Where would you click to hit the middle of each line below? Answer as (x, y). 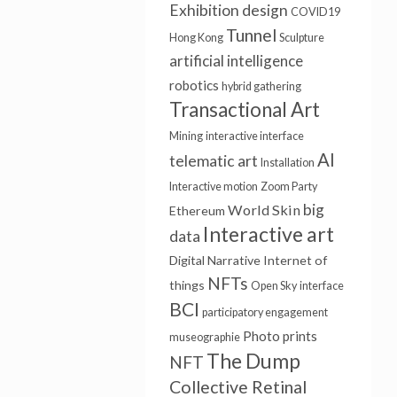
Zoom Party (288, 187)
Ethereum (197, 210)
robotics (194, 85)
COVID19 (315, 12)
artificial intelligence (236, 61)
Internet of (295, 260)
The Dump (253, 361)
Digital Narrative (214, 260)
